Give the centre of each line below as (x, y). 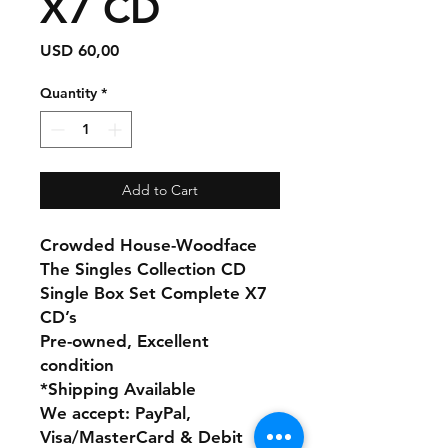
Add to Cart (160, 189)
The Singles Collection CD (143, 268)
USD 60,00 (79, 50)
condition (77, 364)
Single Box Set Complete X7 (153, 292)
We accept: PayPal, (115, 412)
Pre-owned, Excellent (124, 340)
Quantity (68, 92)
